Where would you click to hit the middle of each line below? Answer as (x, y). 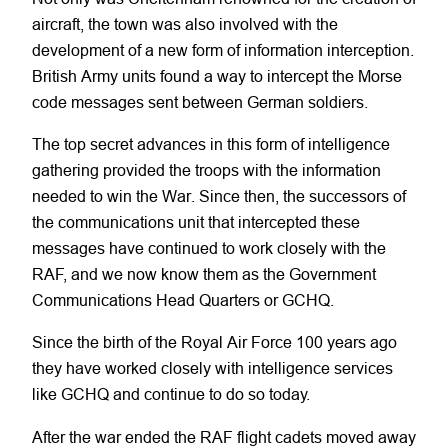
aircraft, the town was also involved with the (185, 23)
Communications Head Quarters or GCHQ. (183, 300)
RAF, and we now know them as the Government (204, 274)
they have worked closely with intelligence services (212, 368)
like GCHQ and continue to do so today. (171, 394)
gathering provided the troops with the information (206, 170)
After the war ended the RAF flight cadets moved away (224, 436)
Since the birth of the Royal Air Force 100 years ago (214, 342)
